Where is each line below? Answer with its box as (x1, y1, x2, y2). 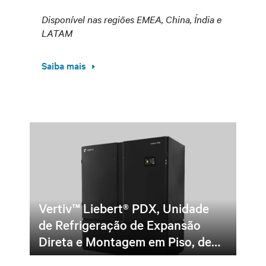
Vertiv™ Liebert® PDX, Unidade (39, 199, 209, 216)
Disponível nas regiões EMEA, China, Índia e (42, 12, 221, 26)
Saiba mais (42, 59, 86, 72)
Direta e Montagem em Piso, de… (39, 233, 220, 249)
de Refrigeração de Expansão (39, 216, 201, 233)
